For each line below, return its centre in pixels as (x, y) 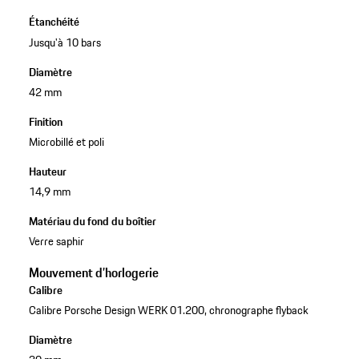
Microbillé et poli (66, 141)
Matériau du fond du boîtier (92, 221)
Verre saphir (56, 242)
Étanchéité (54, 22)
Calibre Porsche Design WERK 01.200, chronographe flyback (168, 311)
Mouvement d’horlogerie (93, 273)
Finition (45, 121)
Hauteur (47, 171)
